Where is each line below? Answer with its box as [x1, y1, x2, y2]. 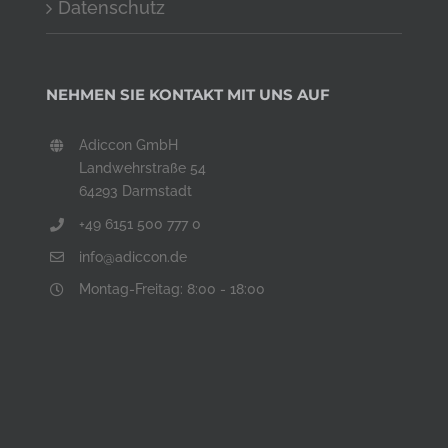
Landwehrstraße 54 [79, 160, 207, 176]
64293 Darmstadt [79, 183, 193, 199]
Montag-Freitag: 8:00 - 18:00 [79, 281, 266, 298]
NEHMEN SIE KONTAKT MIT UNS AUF [45, 85, 330, 104]
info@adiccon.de [79, 248, 188, 265]
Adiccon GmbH [79, 137, 179, 153]
